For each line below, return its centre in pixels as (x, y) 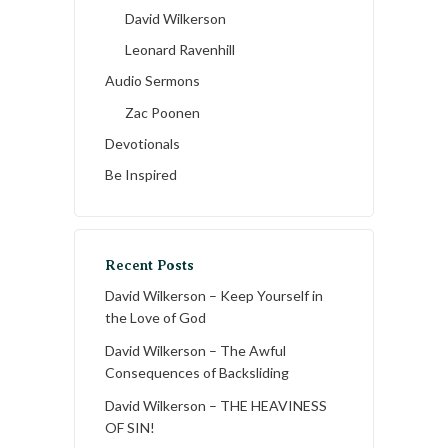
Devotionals (142, 144)
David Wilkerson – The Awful (195, 351)
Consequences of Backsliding (197, 373)
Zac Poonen (162, 113)
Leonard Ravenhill (180, 50)
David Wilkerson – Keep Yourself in (214, 296)
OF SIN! (130, 428)
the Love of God (155, 318)
